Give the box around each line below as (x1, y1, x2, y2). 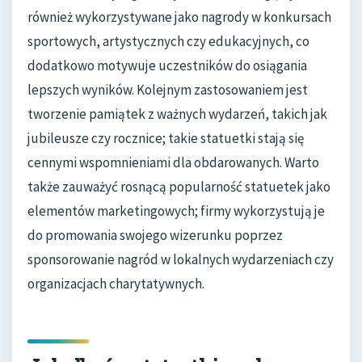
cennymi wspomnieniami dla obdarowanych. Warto (27, 153, 319, 171)
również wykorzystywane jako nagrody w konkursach (27, 7, 331, 26)
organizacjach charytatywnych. (27, 274, 204, 293)
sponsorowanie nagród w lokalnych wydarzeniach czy (27, 250, 334, 268)
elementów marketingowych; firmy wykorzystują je (27, 201, 325, 220)
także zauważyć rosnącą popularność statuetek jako (27, 177, 330, 196)
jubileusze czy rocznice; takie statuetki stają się (27, 128, 304, 147)
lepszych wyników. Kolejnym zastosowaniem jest (27, 80, 308, 99)
